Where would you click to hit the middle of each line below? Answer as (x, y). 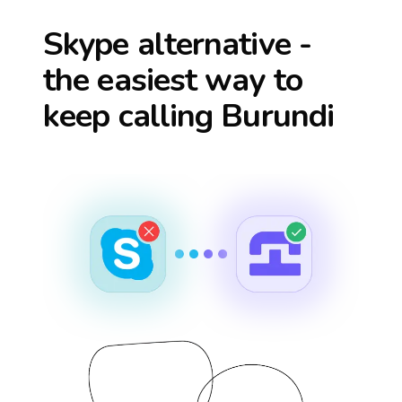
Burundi (278, 116)
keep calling (132, 116)
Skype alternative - (177, 44)
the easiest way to (173, 80)
